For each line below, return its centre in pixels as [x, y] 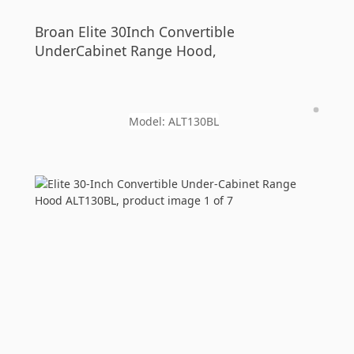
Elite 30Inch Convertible [156, 32]
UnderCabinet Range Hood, [126, 51]
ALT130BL [194, 121]
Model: [149, 121]
